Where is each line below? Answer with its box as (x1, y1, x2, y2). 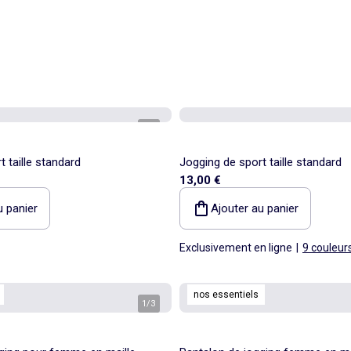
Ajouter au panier (211, 201, 299, 215)
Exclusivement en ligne (179, 241, 292, 254)
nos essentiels (194, 288, 259, 300)
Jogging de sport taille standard (179, 154, 342, 169)
